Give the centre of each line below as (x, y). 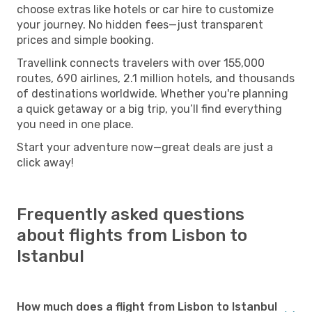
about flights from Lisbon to (132, 235)
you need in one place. (75, 124)
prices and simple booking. (85, 40)
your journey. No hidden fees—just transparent (140, 24)
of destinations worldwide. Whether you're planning (153, 93)
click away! (45, 162)
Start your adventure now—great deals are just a (145, 147)
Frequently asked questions (131, 214)
